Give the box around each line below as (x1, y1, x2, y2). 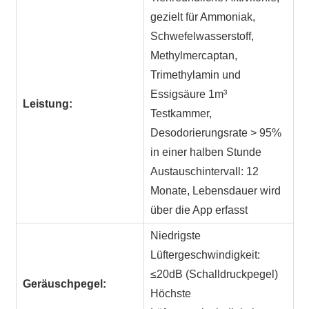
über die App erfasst (150, 204, 251, 217)
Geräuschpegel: (23, 278, 107, 290)
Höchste (150, 288, 192, 300)
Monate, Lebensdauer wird (150, 185, 281, 197)
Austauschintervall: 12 (150, 166, 259, 178)
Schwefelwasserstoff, (150, 30, 255, 43)
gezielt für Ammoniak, (150, 11, 256, 23)
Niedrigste (150, 230, 201, 242)
